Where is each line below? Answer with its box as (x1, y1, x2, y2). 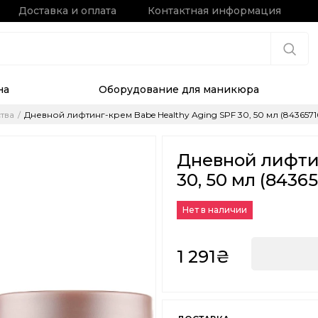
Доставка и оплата (18, 4, 116, 17)
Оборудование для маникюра (98, 83, 259, 97)
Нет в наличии (182, 204, 247, 216)
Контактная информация (148, 4, 281, 17)
